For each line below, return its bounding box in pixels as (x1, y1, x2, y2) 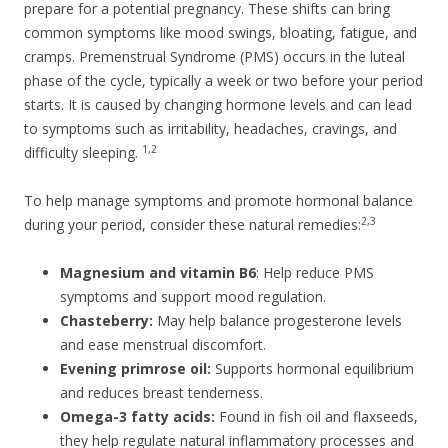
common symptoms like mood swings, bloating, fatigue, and (24, 22, 417, 42)
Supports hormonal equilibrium (211, 358, 414, 378)
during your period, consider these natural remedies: (24, 214, 361, 234)
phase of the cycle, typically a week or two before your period (24, 70, 423, 90)
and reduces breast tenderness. (60, 382, 263, 402)
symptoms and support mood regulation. (60, 286, 326, 306)
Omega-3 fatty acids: (60, 406, 215, 426)
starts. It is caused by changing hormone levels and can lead (24, 94, 412, 114)
